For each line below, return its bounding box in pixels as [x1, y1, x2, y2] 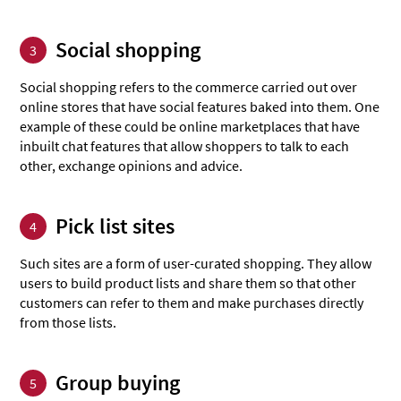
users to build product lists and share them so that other [20, 274, 357, 293]
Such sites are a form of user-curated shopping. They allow [20, 254, 372, 273]
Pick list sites [55, 212, 175, 241]
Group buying [55, 369, 181, 397]
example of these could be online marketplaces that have [20, 117, 361, 136]
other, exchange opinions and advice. [20, 157, 246, 175]
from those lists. [20, 313, 117, 332]
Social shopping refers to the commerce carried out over [20, 78, 358, 97]
